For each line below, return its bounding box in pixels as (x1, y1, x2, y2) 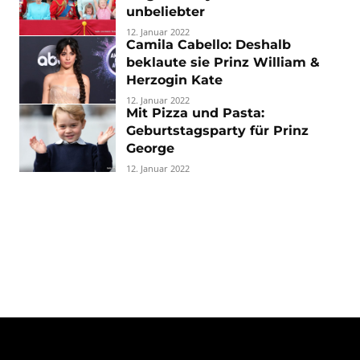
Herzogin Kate (126, 72, 223, 88)
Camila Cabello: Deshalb (126, 37, 291, 52)
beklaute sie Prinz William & (126, 55, 320, 70)
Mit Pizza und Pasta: (126, 105, 264, 121)
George (126, 141, 174, 156)
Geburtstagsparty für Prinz (126, 123, 309, 138)
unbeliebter (126, 4, 205, 19)
